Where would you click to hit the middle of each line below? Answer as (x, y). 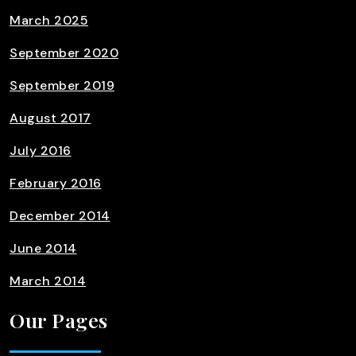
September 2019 (62, 85)
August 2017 (50, 118)
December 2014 (60, 216)
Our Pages (59, 320)
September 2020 (64, 53)
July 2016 (41, 151)
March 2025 (49, 20)
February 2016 (56, 183)
